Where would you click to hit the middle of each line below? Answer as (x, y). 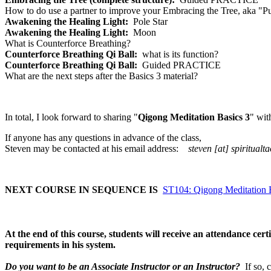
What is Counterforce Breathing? (68, 44)
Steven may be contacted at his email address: (96, 149)
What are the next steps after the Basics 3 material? (101, 76)
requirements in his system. (60, 244)
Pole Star (148, 22)
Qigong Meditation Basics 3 (194, 117)
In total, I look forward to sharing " (71, 117)
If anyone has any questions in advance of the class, (103, 138)
